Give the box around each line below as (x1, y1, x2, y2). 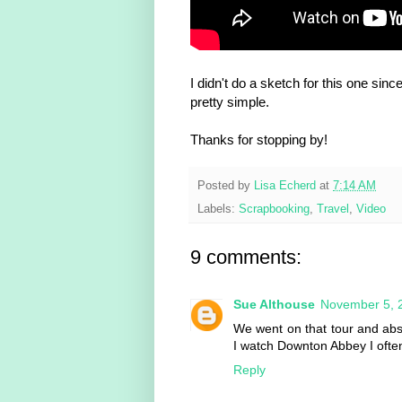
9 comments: (190, 246, 301, 269)
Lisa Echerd (254, 179, 316, 192)
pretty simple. (190, 94, 269, 110)
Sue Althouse (233, 297, 315, 312)
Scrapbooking (239, 203, 310, 216)
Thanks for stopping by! (190, 132, 328, 148)
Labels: (197, 203, 239, 216)
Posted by (197, 179, 254, 192)
